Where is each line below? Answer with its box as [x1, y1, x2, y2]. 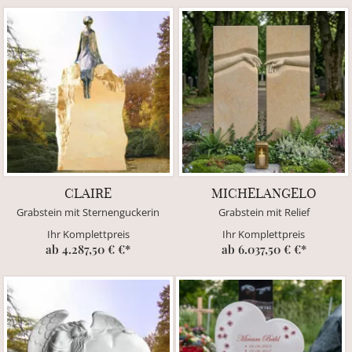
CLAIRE [64, 184, 112, 202]
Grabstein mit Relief [218, 205, 310, 220]
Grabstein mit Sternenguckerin [16, 205, 160, 220]
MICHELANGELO [211, 184, 317, 202]
